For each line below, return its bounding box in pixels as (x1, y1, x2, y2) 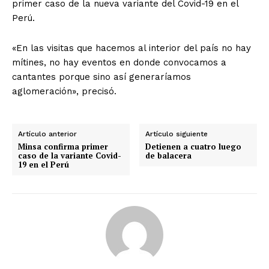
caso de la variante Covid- (18, 150, 121, 161)
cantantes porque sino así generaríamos (12, 71, 191, 82)
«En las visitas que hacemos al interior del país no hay (12, 42, 251, 53)
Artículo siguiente (145, 129, 208, 138)
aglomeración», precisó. (12, 85, 119, 97)
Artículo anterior (18, 129, 77, 138)
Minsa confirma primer (18, 141, 108, 152)
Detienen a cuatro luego (145, 141, 242, 152)
